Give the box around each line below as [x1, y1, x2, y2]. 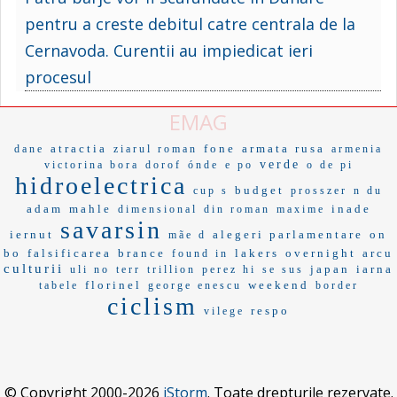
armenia [331, 142, 383, 155]
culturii [4, 261, 64, 276]
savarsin [60, 215, 162, 244]
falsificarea [27, 245, 112, 260]
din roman [203, 202, 270, 215]
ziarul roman [113, 142, 198, 155]
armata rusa [242, 141, 325, 155]
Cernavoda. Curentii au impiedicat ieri [25, 39, 313, 61]
